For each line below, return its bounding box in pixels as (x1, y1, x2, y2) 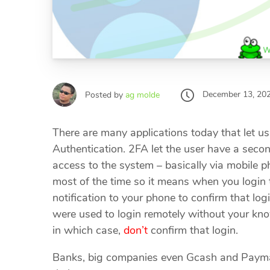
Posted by (85, 89, 125, 101)
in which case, (52, 223, 124, 238)
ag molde (125, 89, 160, 101)
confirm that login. (148, 223, 238, 238)
